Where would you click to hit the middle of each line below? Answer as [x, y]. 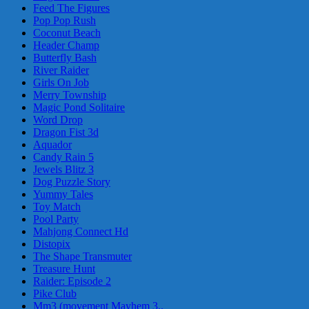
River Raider [61, 70]
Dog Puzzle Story [72, 181]
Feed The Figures [71, 8]
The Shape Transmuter [82, 256]
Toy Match [57, 206]
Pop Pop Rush [64, 20]
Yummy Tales [63, 194]
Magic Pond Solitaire [79, 107]
